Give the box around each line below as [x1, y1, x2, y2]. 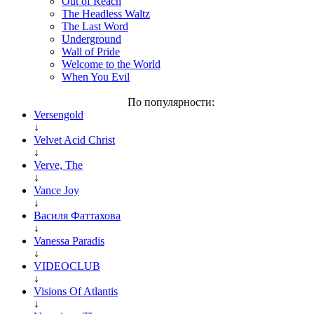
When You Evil [62, 70, 130, 83]
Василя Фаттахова [34, 209, 121, 221]
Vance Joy [34, 184, 79, 196]
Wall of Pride [62, 45, 120, 57]
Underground [62, 32, 121, 45]
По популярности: [128, 95, 214, 108]
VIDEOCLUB [34, 259, 100, 272]
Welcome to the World [62, 57, 161, 70]
